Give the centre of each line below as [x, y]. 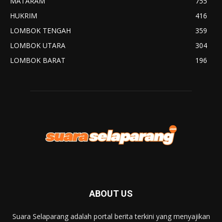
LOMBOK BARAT [38, 60]
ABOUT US [111, 193]
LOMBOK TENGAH [40, 30]
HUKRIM [24, 15]
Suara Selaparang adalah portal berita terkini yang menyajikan [111, 216]
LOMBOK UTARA [38, 45]
